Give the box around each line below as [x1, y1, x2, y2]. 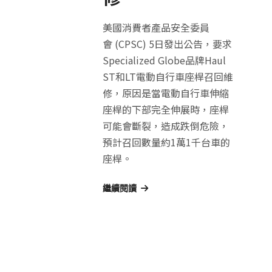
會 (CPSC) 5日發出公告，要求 [102, 36, 232, 52]
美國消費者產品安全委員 [102, 20, 209, 35]
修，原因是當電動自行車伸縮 [102, 86, 229, 101]
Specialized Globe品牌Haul [102, 53, 226, 68]
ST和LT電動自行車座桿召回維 [102, 69, 233, 84]
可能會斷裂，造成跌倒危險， [102, 118, 229, 134]
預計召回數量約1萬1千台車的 [102, 135, 230, 150]
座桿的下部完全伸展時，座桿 [102, 102, 229, 117]
